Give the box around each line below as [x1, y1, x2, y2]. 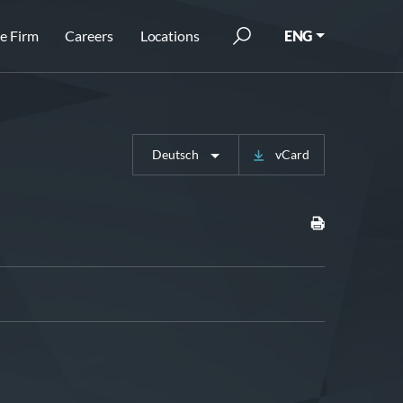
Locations [139, 27, 200, 44]
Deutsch [151, 147, 201, 162]
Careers [65, 27, 113, 44]
